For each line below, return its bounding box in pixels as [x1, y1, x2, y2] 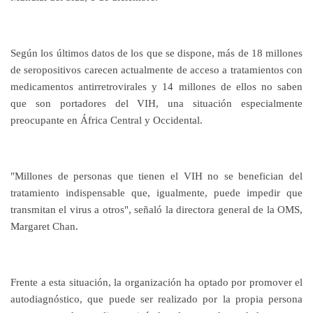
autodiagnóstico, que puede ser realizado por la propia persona [10, 293, 303, 305]
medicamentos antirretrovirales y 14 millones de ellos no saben [10, 80, 303, 93]
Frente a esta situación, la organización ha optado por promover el [10, 276, 303, 289]
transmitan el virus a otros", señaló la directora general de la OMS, [10, 203, 303, 216]
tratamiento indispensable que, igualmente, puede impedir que [10, 187, 303, 199]
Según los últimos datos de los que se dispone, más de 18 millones [10, 47, 303, 59]
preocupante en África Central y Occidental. [10, 114, 203, 126]
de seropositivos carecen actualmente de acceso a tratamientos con [10, 64, 303, 76]
